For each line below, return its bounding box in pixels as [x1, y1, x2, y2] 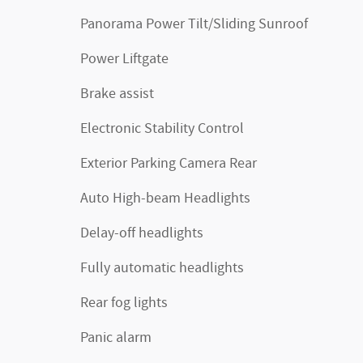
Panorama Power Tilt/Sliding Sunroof [80, 15, 308, 35]
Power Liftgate [80, 49, 169, 70]
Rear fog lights [80, 293, 168, 314]
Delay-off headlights [80, 224, 203, 244]
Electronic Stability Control [80, 119, 244, 139]
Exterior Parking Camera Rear [80, 154, 257, 174]
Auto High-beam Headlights [80, 189, 250, 209]
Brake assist [80, 84, 154, 105]
